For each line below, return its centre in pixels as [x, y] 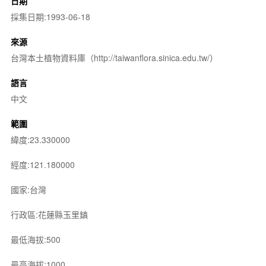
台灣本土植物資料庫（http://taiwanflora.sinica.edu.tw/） [114, 57]
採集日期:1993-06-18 [50, 16]
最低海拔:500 [35, 239]
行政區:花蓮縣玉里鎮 [49, 214]
